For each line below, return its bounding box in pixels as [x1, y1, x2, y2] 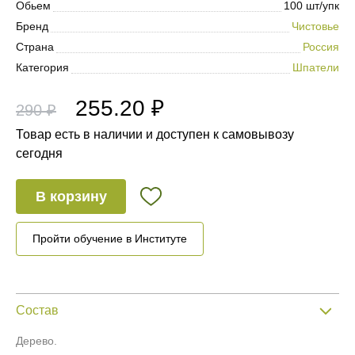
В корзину [35, 188, 107, 204]
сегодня [16, 147, 63, 160]
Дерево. [16, 334, 57, 347]
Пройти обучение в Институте [32, 232, 187, 245]
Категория [16, 61, 69, 74]
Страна [16, 40, 54, 53]
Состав [16, 303, 59, 317]
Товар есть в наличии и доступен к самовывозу [16, 128, 294, 141]
